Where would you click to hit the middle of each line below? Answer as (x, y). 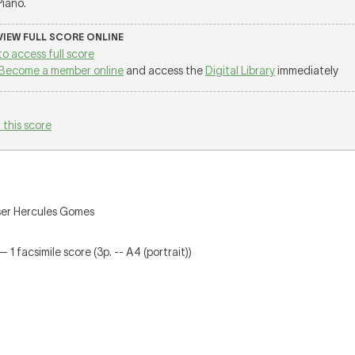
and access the (164, 71)
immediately (307, 71)
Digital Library (240, 71)
